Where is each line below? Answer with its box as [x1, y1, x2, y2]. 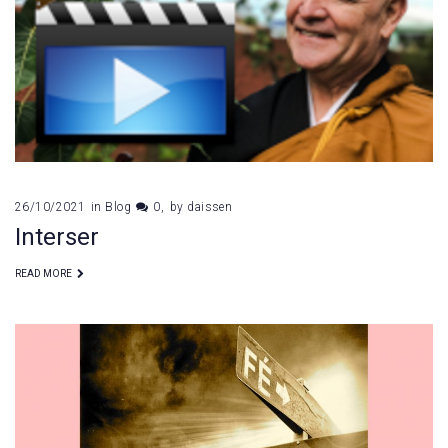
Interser [15, 222, 99, 251]
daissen [187, 199, 233, 214]
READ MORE [15, 267, 72, 279]
